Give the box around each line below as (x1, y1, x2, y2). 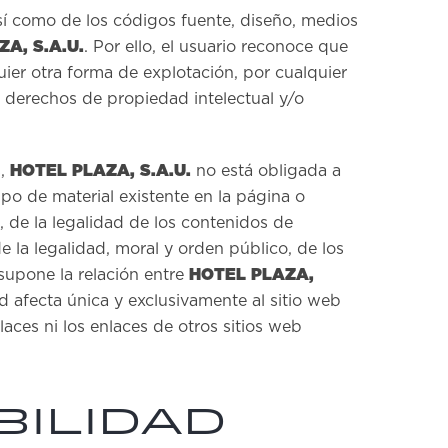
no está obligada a (191, 163, 341, 179)
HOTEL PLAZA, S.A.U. (10, 161, 191, 180)
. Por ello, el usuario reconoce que (84, 39, 348, 55)
